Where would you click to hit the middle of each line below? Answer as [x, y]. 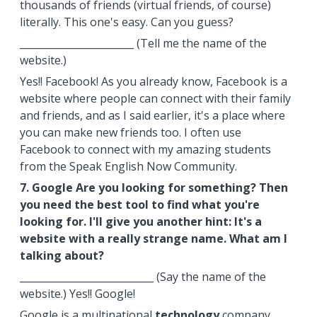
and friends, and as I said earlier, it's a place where [152, 115]
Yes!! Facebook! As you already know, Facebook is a [153, 81]
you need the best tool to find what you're [139, 204]
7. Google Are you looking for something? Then [154, 188]
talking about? [62, 255]
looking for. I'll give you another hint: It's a [140, 221]
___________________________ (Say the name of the [143, 277]
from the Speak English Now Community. [128, 166]
